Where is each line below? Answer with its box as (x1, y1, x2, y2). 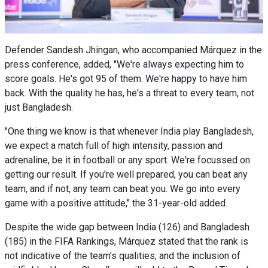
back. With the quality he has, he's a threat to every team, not (5, 87, 254, 99)
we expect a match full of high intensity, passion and (5, 140, 223, 152)
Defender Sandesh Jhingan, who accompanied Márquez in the (5, 44, 262, 56)
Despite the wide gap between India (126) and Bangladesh (5, 221, 249, 233)
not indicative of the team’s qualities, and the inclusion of (5, 250, 240, 262)
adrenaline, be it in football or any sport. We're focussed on (5, 154, 250, 166)
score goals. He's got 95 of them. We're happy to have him (5, 73, 247, 85)
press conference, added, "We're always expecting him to (5, 59, 244, 71)
